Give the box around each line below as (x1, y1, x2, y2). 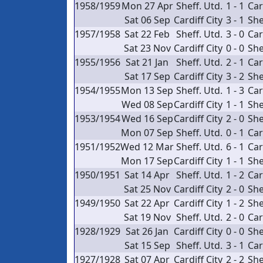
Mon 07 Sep (121, 126, 173, 139)
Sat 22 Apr (124, 197, 170, 210)
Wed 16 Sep (121, 112, 173, 125)
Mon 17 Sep (121, 154, 173, 167)
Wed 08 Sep (121, 98, 173, 111)
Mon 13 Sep (121, 84, 173, 97)
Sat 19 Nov (123, 211, 171, 224)
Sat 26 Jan (126, 225, 168, 238)
